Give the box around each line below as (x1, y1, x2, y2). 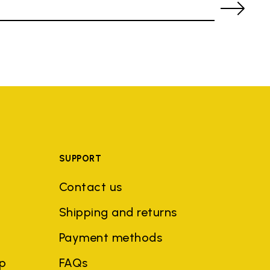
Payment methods (58, 230, 163, 245)
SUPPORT (58, 153, 102, 165)
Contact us (58, 180, 122, 195)
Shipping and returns (58, 205, 177, 220)
